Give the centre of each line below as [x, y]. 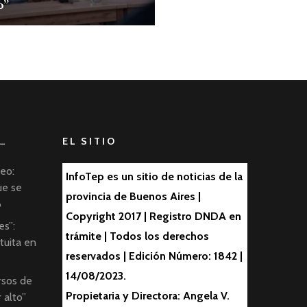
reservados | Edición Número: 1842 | [154, 256]
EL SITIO [89, 142]
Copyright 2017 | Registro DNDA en [153, 217]
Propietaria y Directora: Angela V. [148, 296]
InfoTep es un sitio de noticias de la [154, 177]
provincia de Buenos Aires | [133, 197]
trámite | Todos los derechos [137, 236]
